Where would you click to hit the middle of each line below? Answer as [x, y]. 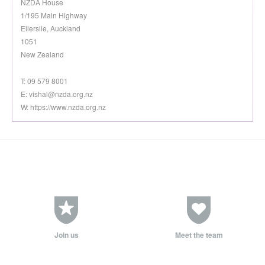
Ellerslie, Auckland [51, 28]
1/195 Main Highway [54, 15]
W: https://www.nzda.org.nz [63, 107]
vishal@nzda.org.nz [61, 94]
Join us [66, 235]
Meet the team [199, 235]
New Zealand [42, 54]
